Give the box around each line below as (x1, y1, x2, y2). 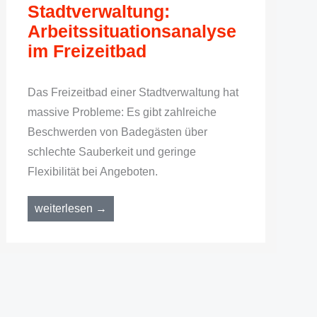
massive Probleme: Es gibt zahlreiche (27, 106, 217, 118)
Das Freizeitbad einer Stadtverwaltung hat (27, 86, 238, 98)
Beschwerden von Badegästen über (27, 126, 207, 138)
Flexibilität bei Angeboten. (27, 166, 158, 178)
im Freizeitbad (27, 41, 146, 61)
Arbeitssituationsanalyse (27, 21, 236, 41)
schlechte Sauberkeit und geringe (27, 146, 196, 158)
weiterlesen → (34, 202, 107, 214)
